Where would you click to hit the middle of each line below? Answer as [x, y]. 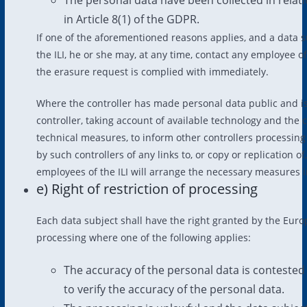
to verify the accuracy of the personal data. [174, 289]
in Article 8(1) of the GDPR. [131, 19]
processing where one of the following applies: [143, 237]
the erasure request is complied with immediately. [152, 71]
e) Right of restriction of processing [147, 188]
